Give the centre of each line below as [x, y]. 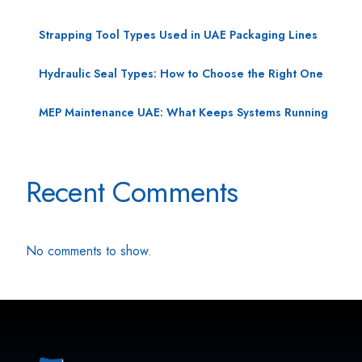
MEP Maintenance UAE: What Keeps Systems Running [184, 112]
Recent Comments [132, 192]
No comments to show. [89, 251]
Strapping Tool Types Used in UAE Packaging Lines [179, 34]
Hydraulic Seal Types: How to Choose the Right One [181, 73]
